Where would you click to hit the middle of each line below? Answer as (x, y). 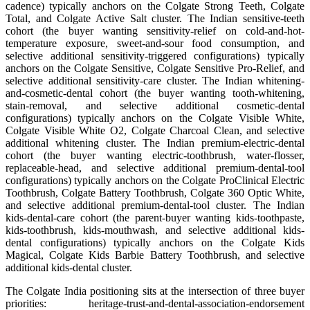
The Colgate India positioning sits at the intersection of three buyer (155, 291)
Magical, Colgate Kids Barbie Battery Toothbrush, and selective (155, 255)
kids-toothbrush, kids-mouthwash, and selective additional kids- (155, 230)
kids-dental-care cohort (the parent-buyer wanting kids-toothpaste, (155, 218)
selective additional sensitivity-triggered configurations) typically (155, 56)
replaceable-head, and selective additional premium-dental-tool (155, 168)
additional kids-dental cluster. (69, 268)
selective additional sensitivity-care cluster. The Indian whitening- (155, 81)
